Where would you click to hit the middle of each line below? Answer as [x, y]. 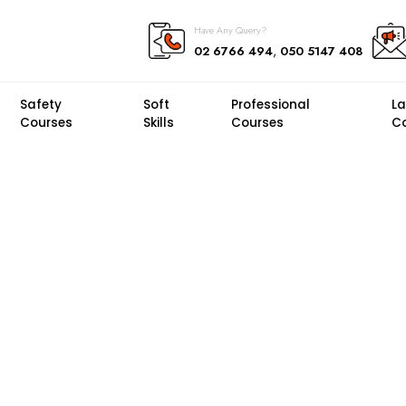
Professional [270, 105]
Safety [40, 105]
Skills [159, 123]
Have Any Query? [230, 30]
